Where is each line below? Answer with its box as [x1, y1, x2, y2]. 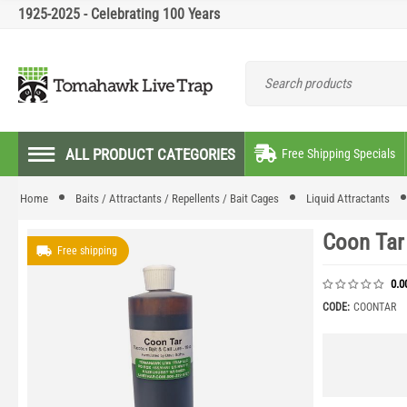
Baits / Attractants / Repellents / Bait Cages [75, 192, 279, 205]
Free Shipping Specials [282, 146, 395, 161]
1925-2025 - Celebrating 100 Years [18, 5, 220, 23]
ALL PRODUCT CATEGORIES [65, 145, 235, 164]
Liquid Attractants [306, 192, 390, 205]
